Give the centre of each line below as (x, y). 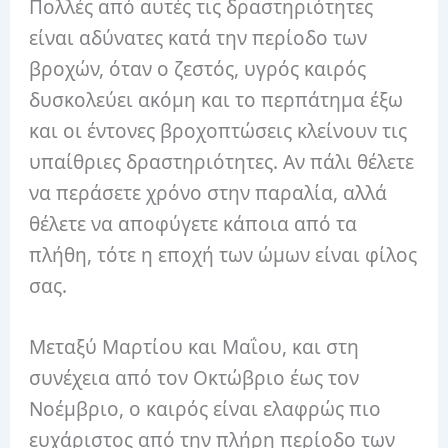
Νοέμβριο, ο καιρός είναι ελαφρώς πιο (205, 409)
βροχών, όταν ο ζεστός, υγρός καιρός (198, 68)
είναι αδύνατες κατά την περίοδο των (198, 37)
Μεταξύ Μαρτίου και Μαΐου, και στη (194, 347)
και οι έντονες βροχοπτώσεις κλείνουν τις (218, 130)
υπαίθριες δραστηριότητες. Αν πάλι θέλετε (222, 161)
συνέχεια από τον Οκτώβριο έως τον (194, 378)
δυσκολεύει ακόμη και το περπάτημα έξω (216, 99)
